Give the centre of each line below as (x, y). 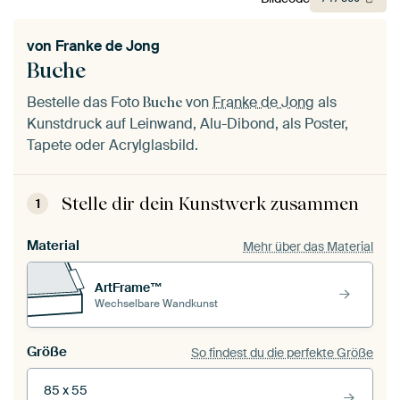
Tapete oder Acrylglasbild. (112, 146)
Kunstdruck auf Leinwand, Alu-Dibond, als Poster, (187, 124)
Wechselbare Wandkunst (156, 303)
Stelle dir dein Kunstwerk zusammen (210, 204)
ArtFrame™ (129, 287)
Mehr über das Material (308, 246)
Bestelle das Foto (85, 103)
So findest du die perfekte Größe (282, 352)
